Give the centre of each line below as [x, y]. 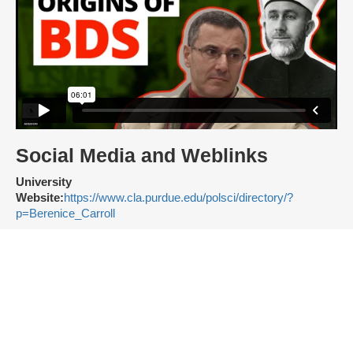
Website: [40, 198]
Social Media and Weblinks [142, 156]
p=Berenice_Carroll [65, 214]
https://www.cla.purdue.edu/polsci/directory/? [178, 198]
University [44, 182]
